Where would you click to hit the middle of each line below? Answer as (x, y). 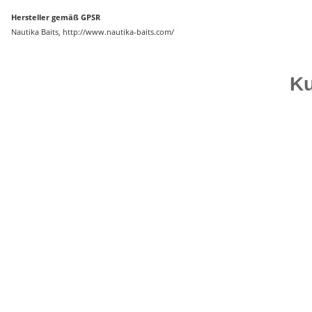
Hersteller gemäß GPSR (56, 17)
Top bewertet (63, 161)
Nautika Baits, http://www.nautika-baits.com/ (93, 32)
